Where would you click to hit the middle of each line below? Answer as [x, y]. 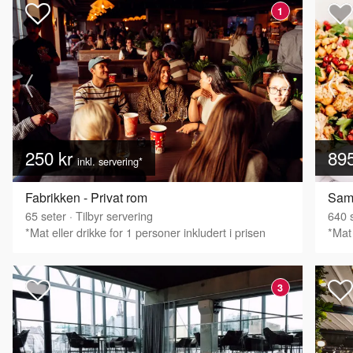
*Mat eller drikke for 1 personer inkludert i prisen [145, 232]
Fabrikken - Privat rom [86, 198]
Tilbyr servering [114, 216]
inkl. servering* [110, 162]
